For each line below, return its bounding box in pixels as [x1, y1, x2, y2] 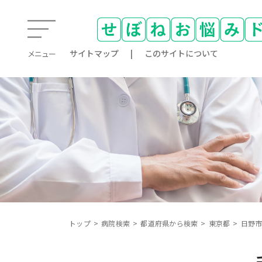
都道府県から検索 [140, 218, 198, 228]
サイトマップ [70, 47, 119, 59]
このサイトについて [144, 47, 218, 59]
